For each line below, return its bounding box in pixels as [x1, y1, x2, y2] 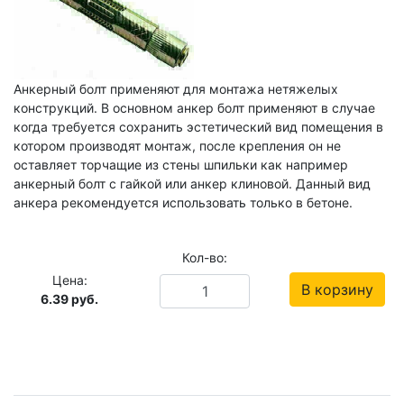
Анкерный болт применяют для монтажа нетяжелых [14, 81, 338, 97]
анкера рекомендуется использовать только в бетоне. [14, 195, 353, 211]
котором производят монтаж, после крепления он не [14, 138, 341, 154]
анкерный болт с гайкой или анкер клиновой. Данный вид [14, 176, 371, 192]
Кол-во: [182, 250, 227, 266]
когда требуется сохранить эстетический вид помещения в [14, 119, 383, 135]
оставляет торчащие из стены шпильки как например [14, 157, 348, 173]
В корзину [301, 280, 373, 298]
